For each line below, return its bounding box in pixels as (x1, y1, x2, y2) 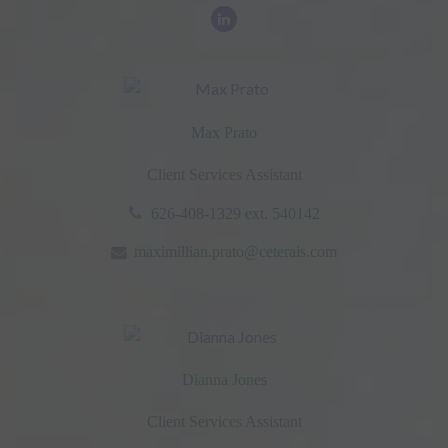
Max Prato (191, 123, 257, 141)
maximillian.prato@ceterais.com (134, 242, 337, 260)
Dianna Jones (181, 371, 267, 389)
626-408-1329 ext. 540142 (150, 204, 320, 222)
